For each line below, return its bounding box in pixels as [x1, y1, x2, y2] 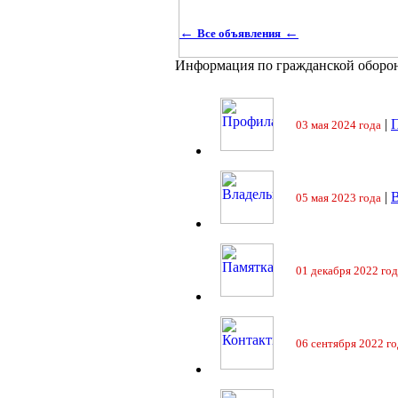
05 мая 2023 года [296, 191, 381, 204]
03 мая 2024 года [296, 118, 381, 131]
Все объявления [197, 26, 281, 40]
